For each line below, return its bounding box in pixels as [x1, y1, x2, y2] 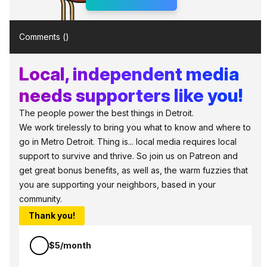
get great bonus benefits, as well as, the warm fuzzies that [19, 165, 248, 176]
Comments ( [19, 32, 66, 42]
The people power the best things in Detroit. [19, 108, 194, 119]
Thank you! [29, 210, 75, 221]
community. [19, 194, 62, 204]
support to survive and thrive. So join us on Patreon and [19, 151, 238, 162]
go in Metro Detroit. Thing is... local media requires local [19, 136, 237, 147]
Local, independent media [19, 63, 239, 85]
